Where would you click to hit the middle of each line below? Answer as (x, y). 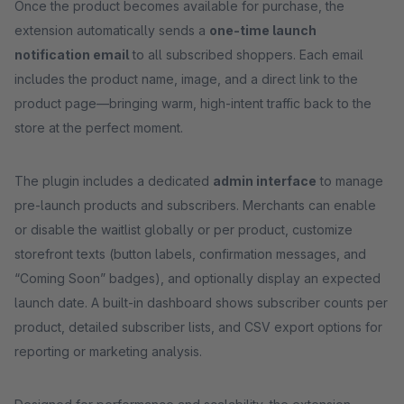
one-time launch (263, 30)
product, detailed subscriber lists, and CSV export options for (198, 327)
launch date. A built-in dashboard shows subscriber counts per (201, 303)
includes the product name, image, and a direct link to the (186, 79)
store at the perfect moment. (99, 128)
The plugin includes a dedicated (114, 181)
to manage (350, 181)
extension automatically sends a (112, 30)
